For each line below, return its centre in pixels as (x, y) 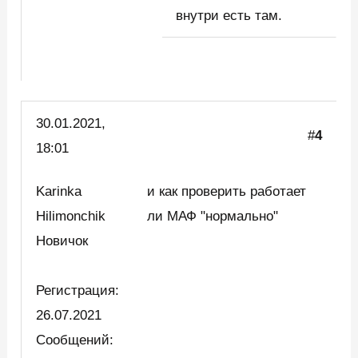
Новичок (66, 241)
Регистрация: (78, 291)
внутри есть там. (229, 15)
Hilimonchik (71, 217)
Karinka (59, 192)
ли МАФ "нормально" (213, 217)
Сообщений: (75, 340)
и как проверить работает (227, 192)
